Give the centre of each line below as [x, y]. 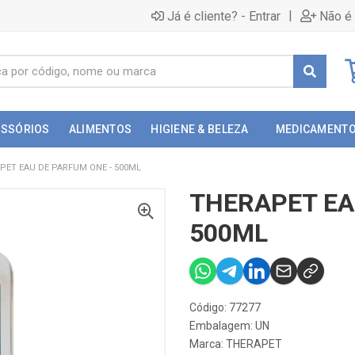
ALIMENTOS [100, 129]
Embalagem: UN [229, 326]
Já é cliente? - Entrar [224, 16]
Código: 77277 [225, 307]
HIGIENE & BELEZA [200, 129]
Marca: [208, 344]
